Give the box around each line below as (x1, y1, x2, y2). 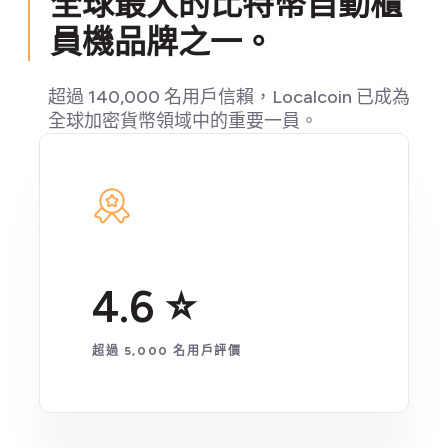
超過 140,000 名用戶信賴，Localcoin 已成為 (48, 86, 410, 108)
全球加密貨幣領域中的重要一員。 (48, 110, 318, 132)
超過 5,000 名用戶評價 (92, 344, 242, 358)
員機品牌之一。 (50, 23, 274, 61)
